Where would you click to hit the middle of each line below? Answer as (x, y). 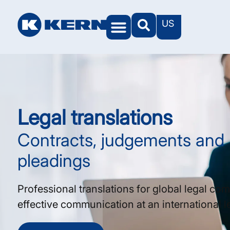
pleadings (54, 160)
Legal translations (95, 117)
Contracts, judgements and (121, 140)
